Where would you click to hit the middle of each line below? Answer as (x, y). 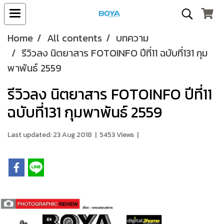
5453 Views (117, 135)
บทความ (132, 38)
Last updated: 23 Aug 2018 (50, 135)
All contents (74, 38)
